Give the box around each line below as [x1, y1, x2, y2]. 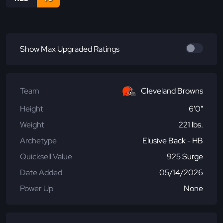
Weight [20, 119, 44, 130]
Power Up [20, 183, 53, 194]
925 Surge [167, 151, 203, 162]
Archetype [20, 135, 57, 146]
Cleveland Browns [141, 86, 203, 97]
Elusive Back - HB [142, 135, 203, 146]
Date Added [20, 167, 62, 178]
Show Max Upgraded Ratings [20, 44, 119, 55]
